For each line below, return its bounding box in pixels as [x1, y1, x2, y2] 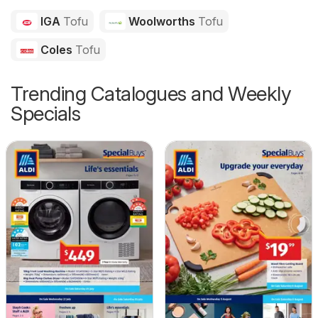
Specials [11, 101, 80, 126]
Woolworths [126, 13, 199, 28]
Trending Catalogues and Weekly [11, 81, 291, 106]
